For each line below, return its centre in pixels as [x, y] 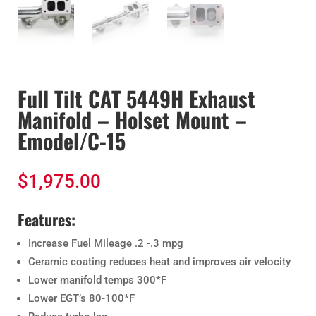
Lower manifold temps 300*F [97, 280]
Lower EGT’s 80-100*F [81, 299]
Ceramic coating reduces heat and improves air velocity [159, 262]
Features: [47, 220]
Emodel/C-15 [72, 141]
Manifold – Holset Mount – [132, 120]
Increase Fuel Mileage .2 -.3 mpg [106, 244]
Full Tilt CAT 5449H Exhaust [136, 99]
